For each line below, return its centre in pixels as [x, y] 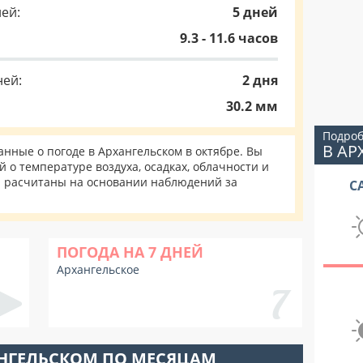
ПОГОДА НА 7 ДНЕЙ [130, 252]
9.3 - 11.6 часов [229, 38]
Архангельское [98, 269]
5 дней [255, 12]
